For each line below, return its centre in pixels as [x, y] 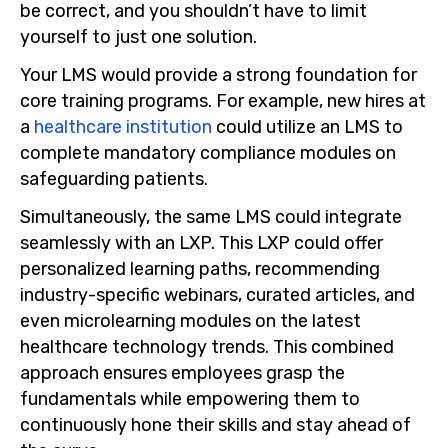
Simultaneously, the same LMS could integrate [211, 216]
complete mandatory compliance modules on [208, 152]
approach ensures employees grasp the [182, 372]
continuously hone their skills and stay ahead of [215, 424]
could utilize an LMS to [307, 126]
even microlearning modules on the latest [190, 320]
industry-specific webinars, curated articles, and [217, 294]
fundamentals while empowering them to [190, 398]
